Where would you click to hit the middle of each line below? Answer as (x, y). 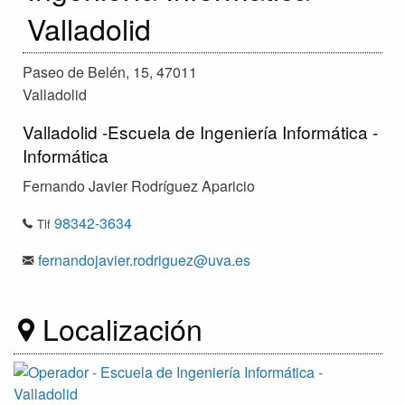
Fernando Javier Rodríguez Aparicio (139, 185)
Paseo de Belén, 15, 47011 (110, 71)
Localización (118, 328)
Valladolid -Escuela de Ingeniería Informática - (200, 131)
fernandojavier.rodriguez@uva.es (144, 259)
